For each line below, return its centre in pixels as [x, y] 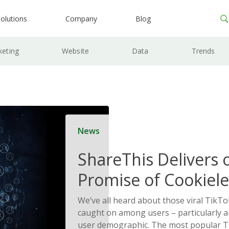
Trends [203, 51]
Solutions [113, 200]
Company [82, 19]
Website [75, 51]
